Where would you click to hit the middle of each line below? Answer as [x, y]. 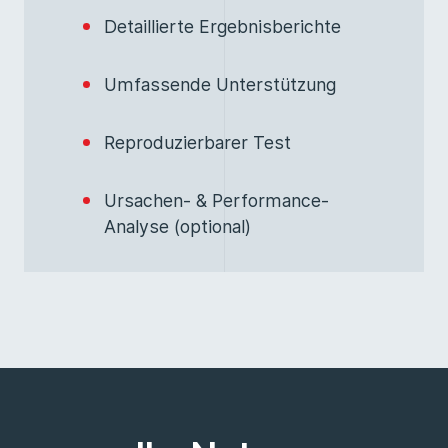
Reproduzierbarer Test [197, 142]
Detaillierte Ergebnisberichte [222, 26]
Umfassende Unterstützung [220, 84]
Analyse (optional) [177, 226]
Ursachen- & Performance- [216, 200]
